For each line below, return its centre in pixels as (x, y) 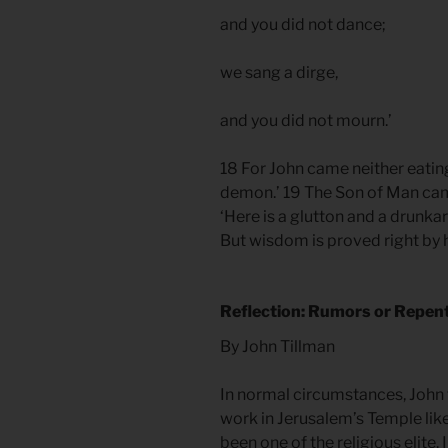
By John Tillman (277, 347)
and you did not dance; (304, 25)
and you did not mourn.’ (307, 121)
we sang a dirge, (280, 73)
